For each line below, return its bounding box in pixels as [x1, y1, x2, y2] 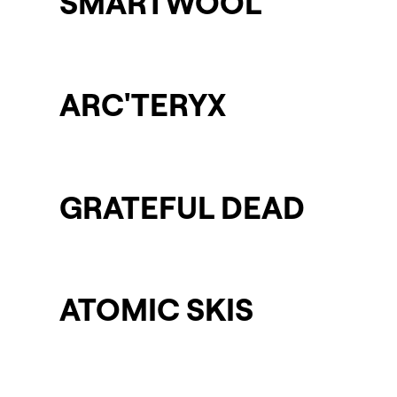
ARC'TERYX [59, 84, 227, 125]
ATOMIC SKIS [59, 288, 254, 329]
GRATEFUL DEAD [59, 186, 306, 227]
